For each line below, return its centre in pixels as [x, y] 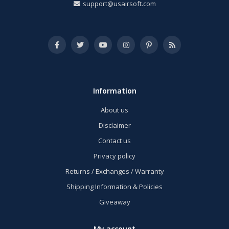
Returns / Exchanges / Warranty [114, 171]
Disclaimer [114, 125]
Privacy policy [114, 156]
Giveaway [114, 202]
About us [114, 110]
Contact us [114, 140]
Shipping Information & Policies [114, 186]
